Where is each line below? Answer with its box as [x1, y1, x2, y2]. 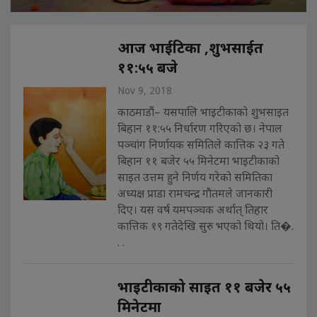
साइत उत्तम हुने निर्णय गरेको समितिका [117, 168, 272, 185]
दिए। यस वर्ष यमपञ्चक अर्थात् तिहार [117, 201, 268, 217]
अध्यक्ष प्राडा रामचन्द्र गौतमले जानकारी [117, 185, 272, 201]
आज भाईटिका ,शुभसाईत [117, 37, 263, 57]
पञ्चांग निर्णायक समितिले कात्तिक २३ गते [117, 136, 284, 152]
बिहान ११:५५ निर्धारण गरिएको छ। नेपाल [117, 120, 282, 136]
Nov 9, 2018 [117, 83, 172, 97]
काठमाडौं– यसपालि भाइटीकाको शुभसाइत [117, 103, 289, 120]
